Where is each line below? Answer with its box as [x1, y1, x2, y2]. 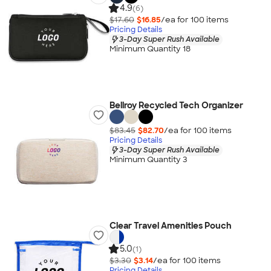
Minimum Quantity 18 [109, 44, 191, 54]
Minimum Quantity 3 [109, 154, 188, 165]
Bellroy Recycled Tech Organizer [109, 100, 243, 111]
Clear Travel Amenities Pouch [109, 220, 232, 231]
